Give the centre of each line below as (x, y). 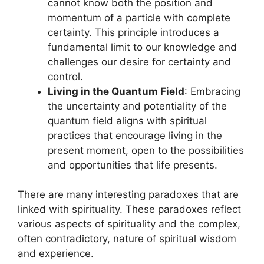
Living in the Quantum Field (116, 91)
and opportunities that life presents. (133, 165)
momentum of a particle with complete (139, 17)
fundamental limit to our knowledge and (142, 47)
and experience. (56, 254)
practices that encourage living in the (135, 135)
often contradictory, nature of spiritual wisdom (127, 239)
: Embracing (212, 91)
